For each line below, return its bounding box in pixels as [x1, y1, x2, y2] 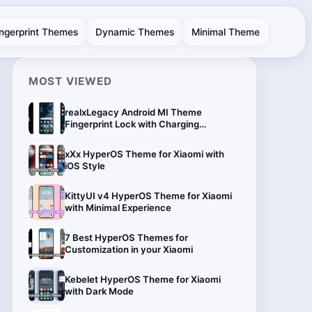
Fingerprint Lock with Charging [64, 118, 199, 130]
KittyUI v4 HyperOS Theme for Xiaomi [64, 189, 232, 201]
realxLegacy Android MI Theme [64, 106, 202, 118]
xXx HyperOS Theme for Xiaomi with [64, 148, 224, 159]
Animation [64, 130, 109, 141]
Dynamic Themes [95, 26, 174, 38]
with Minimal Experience [64, 201, 171, 213]
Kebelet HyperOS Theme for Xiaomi [64, 273, 221, 285]
